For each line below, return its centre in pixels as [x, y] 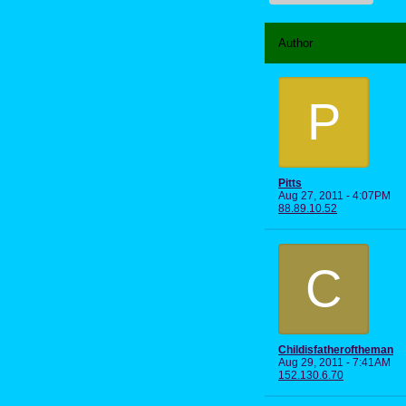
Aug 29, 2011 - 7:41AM [334, 362]
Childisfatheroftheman [336, 349]
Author [295, 43]
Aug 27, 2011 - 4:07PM [334, 195]
